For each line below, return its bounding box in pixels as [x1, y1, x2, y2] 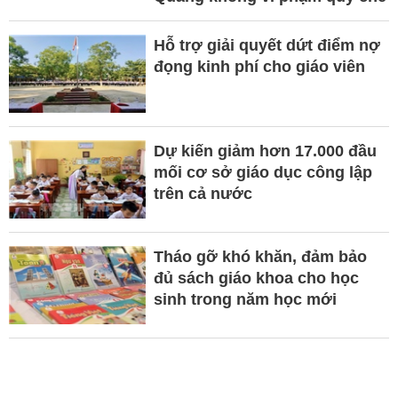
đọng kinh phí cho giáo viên [153, 57, 365, 76]
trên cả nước [153, 184, 252, 203]
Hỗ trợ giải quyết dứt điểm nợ [153, 36, 380, 54]
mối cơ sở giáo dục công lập [153, 163, 372, 181]
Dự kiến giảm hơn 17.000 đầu [153, 141, 377, 160]
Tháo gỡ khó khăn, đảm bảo [153, 247, 367, 266]
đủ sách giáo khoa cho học [153, 268, 359, 287]
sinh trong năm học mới [153, 290, 337, 308]
